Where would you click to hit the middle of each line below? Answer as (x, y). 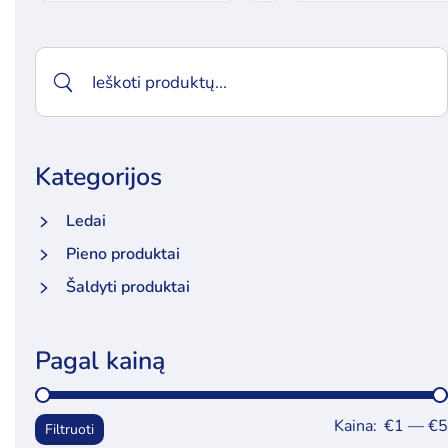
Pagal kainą (99, 361)
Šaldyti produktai (127, 287)
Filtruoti (69, 429)
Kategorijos (98, 177)
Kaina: (357, 426)
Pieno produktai (122, 254)
